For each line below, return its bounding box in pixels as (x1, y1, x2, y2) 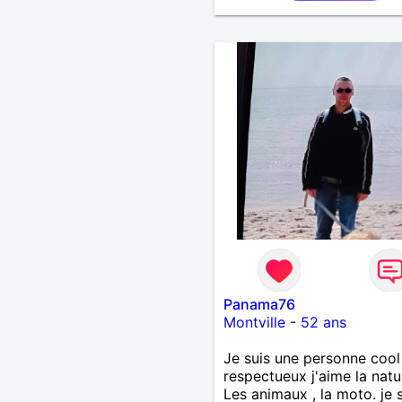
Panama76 (223, 294, 295, 313)
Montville (223, 312, 285, 331)
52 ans (300, 312, 346, 331)
